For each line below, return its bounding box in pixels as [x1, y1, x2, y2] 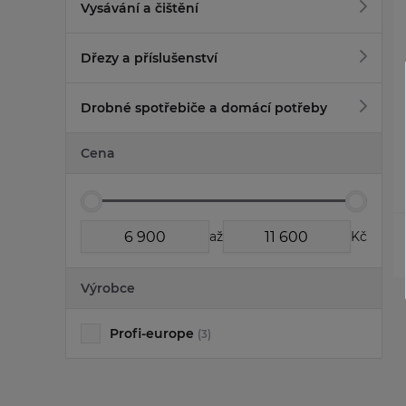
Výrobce [81, 280, 135, 297]
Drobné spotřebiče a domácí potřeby [81, 100, 327, 117]
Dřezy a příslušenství [81, 50, 217, 67]
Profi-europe [110, 325, 198, 343]
